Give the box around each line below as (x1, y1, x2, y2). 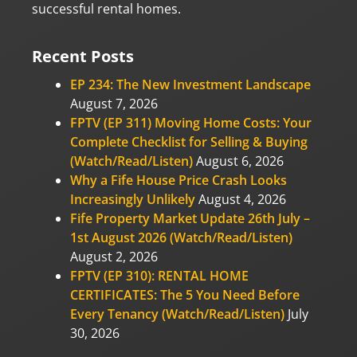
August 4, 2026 (198, 190, 286, 208)
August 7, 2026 (70, 94, 158, 112)
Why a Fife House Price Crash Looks (70, 171, 287, 189)
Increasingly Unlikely (70, 190, 195, 208)
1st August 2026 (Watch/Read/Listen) (70, 228, 292, 246)
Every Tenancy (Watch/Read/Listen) (70, 304, 284, 323)
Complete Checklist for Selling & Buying (70, 132, 308, 151)
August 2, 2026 (70, 247, 158, 265)
